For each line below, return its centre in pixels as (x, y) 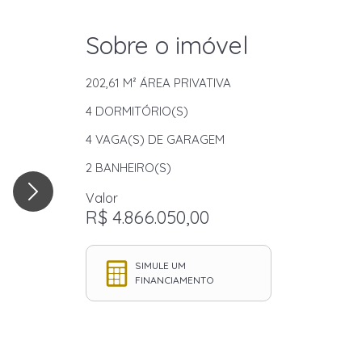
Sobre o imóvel (167, 45)
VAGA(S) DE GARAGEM (158, 139)
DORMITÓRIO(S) (140, 111)
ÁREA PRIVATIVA (184, 83)
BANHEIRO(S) (132, 168)
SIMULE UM (160, 265)
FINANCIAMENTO (175, 280)
